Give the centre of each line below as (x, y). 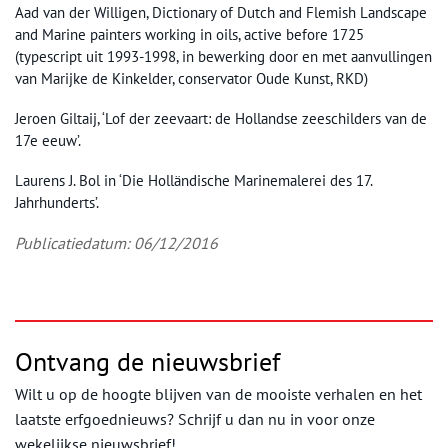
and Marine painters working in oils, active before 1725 (189, 34)
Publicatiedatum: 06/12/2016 (116, 242)
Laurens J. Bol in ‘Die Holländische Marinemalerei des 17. (193, 180)
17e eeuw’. (48, 140)
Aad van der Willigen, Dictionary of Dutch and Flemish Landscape (221, 12)
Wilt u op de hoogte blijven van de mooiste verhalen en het (218, 393)
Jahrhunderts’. (57, 202)
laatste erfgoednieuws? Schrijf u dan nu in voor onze (195, 418)
